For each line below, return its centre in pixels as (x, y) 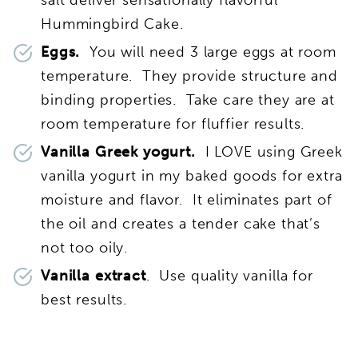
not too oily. (85, 247)
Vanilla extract (93, 275)
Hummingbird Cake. (112, 24)
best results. (84, 299)
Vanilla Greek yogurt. (121, 151)
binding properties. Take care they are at (188, 99)
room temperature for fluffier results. (173, 123)
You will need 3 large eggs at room (213, 52)
